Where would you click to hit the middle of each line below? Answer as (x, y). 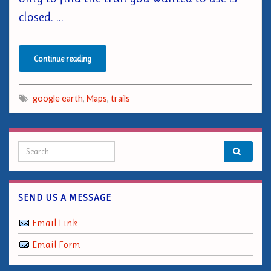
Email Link (55, 223)
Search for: (45, 148)
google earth (58, 98)
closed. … (41, 17)
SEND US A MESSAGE (65, 198)
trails (120, 98)
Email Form (56, 245)
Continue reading (63, 59)
